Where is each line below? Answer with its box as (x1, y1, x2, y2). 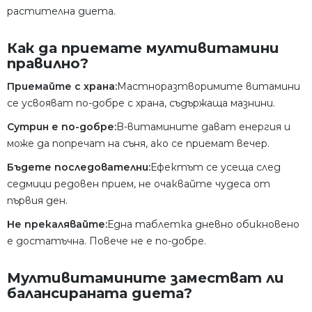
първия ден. (7, 194, 68, 207)
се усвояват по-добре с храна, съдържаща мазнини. (7, 96, 275, 109)
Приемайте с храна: (7, 79, 117, 93)
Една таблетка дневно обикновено (107, 217, 299, 231)
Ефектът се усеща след (150, 160, 281, 173)
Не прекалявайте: (7, 217, 107, 231)
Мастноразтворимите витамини (117, 79, 300, 93)
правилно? (7, 54, 88, 72)
